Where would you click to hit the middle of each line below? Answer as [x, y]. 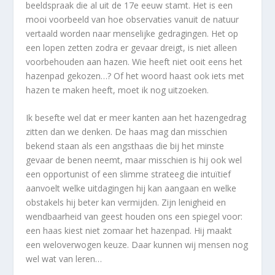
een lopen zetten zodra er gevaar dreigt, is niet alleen [132, 47]
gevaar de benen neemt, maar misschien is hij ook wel [134, 160]
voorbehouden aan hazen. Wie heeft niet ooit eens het [134, 61]
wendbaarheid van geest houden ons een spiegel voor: [134, 217]
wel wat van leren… [64, 259]
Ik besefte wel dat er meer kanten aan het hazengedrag [136, 118]
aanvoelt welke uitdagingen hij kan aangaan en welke [131, 188]
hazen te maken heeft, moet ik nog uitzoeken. [118, 90]
